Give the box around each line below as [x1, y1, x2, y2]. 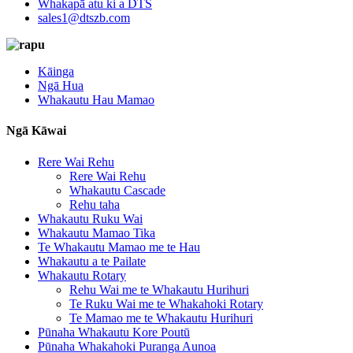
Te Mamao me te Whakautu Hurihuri [69, 310, 253, 325]
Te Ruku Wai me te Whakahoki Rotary [69, 296, 263, 310]
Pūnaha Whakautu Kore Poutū [38, 325, 190, 339]
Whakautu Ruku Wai [38, 211, 143, 225]
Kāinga [38, 65, 74, 78]
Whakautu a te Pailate [38, 254, 146, 268]
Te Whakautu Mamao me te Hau [38, 240, 200, 254]
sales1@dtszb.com [38, 11, 130, 24]
